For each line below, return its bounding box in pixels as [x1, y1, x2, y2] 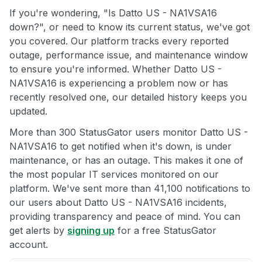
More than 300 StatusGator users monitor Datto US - [9, 126, 248, 139]
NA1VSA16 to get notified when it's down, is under [9, 140, 232, 153]
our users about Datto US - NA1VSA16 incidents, [9, 196, 227, 209]
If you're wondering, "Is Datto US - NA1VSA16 [9, 7, 217, 19]
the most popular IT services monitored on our [9, 168, 219, 181]
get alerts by [9, 225, 67, 237]
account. [9, 239, 48, 251]
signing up [67, 225, 115, 237]
